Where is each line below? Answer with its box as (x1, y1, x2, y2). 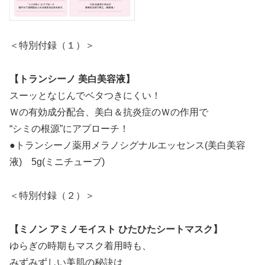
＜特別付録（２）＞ (9, 190, 95, 201)
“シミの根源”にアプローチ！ (9, 124, 129, 134)
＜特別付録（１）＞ (9, 40, 95, 51)
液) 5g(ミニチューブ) (9, 157, 105, 167)
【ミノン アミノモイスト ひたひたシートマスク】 (9, 224, 222, 234)
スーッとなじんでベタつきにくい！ (9, 91, 161, 101)
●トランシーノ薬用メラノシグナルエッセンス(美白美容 (9, 140, 245, 151)
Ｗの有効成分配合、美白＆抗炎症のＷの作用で (9, 107, 208, 118)
